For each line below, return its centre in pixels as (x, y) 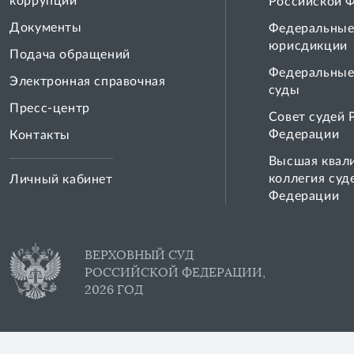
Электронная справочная (88, 81)
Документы (46, 28)
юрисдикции (308, 46)
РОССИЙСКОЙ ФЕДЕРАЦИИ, (175, 272)
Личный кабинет (61, 179)
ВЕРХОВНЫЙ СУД (139, 255)
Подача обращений (70, 55)
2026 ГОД (114, 290)
